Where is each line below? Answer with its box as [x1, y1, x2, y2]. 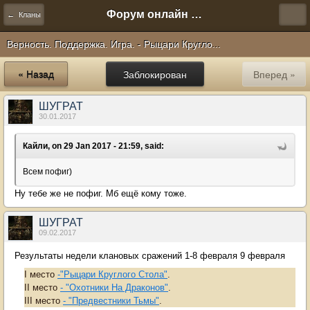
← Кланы [7, 10, 41, 19]
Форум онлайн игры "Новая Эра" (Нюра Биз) [191, 8, 202, 20]
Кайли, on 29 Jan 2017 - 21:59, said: [23, 141, 164, 151]
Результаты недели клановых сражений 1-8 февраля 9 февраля [15, 250, 285, 261]
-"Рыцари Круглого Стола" [57, 269, 167, 280]
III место [24, 295, 63, 306]
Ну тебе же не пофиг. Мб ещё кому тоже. [15, 188, 187, 199]
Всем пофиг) [23, 167, 72, 176]
